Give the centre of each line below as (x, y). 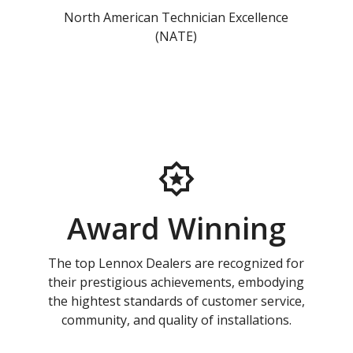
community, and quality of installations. (176, 320)
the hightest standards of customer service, (176, 301)
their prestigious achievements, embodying (176, 282)
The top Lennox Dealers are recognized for (176, 263)
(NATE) (176, 36)
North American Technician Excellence (176, 17)
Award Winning (176, 227)
